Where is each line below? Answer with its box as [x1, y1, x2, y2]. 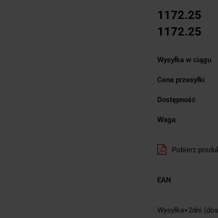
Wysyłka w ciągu [157, 55, 211, 64]
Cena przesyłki [157, 75, 205, 84]
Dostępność [157, 95, 196, 104]
